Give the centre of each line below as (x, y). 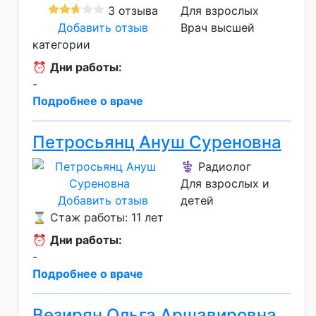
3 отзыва (131, 10)
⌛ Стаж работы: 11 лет (98, 217)
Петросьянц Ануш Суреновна (157, 142)
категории (61, 44)
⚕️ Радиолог (216, 166)
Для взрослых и (225, 183)
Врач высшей (218, 27)
